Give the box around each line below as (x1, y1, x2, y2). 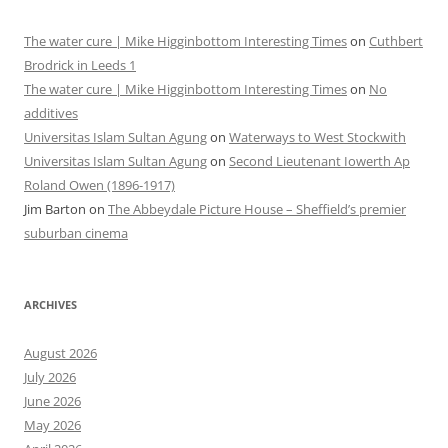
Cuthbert (369, 32, 423, 51)
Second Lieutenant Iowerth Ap (229, 152, 410, 171)
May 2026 (24, 416, 81, 435)
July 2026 (24, 368, 76, 387)
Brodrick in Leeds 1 (24, 56, 136, 75)
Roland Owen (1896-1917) (24, 176, 175, 195)
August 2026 (24, 344, 97, 363)
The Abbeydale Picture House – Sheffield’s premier (108, 200, 406, 219)
